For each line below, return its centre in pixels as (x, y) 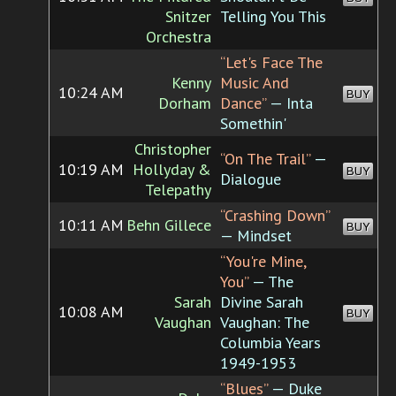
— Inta (289, 103)
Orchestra (179, 37)
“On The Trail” (265, 159)
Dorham (185, 103)
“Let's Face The (271, 63)
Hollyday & (172, 170)
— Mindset (256, 236)
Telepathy (178, 190)
